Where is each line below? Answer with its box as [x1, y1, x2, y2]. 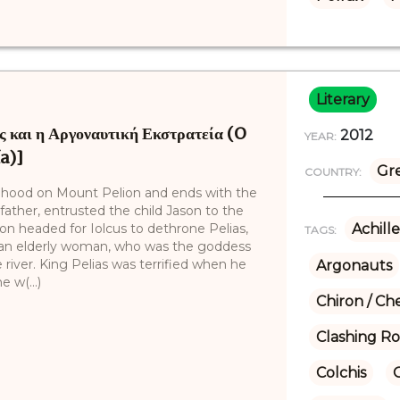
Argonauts [315, 256, 392, 274]
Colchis [315, 363, 366, 381]
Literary [315, 90, 370, 108]
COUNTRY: [304, 164, 362, 179]
